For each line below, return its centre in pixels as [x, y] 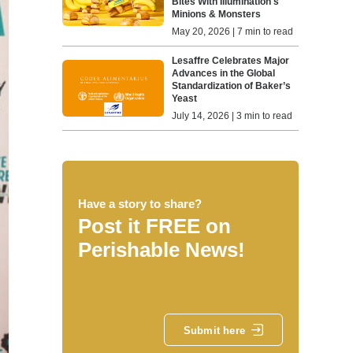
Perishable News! [161, 250]
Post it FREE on [154, 226]
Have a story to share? [139, 204]
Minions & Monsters [217, 14]
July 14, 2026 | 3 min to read [232, 116]
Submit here [214, 330]
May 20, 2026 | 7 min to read [233, 32]
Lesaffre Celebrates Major [231, 61]
